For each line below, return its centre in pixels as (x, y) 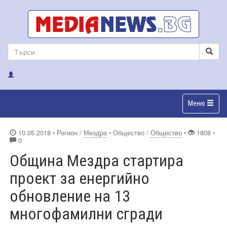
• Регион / (68, 133)
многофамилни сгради (86, 214)
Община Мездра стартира (97, 160)
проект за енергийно (80, 178)
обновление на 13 (70, 196)
